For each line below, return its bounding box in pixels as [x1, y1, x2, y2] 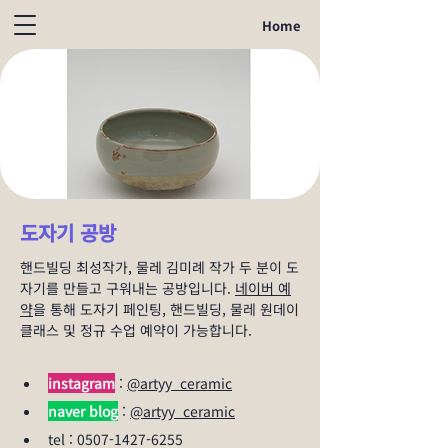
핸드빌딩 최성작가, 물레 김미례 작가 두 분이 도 [20, 257, 299, 277]
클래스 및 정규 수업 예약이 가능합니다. [20, 320, 252, 340]
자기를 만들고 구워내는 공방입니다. [20, 278, 235, 298]
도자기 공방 [20, 218, 116, 247]
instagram [48, 373, 115, 393]
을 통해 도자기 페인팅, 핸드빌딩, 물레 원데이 [33, 299, 299, 319]
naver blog [48, 401, 118, 421]
